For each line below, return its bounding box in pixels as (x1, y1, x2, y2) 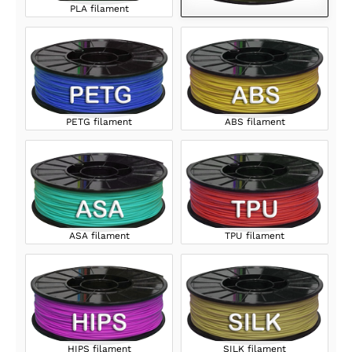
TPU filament (225, 229, 284, 241)
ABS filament (224, 116, 285, 128)
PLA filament (69, 3, 129, 15)
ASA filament (68, 229, 130, 241)
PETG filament (66, 116, 132, 128)
